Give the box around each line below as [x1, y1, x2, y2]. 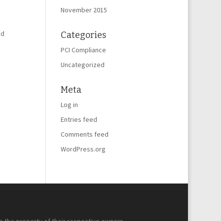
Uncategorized [61, 60, 105, 69]
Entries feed [61, 115, 98, 124]
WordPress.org [61, 145, 106, 153]
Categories [61, 30, 107, 40]
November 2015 [61, 5, 108, 14]
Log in [61, 100, 78, 109]
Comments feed [61, 130, 109, 139]
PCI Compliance [61, 45, 107, 54]
